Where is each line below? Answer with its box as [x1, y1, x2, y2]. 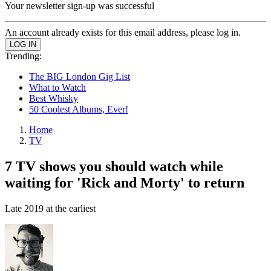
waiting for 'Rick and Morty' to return [5, 174, 244, 191]
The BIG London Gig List [29, 71, 130, 82]
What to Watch [29, 82, 86, 93]
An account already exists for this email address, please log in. [5, 27, 241, 38]
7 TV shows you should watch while [5, 158, 223, 174]
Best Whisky [29, 93, 78, 103]
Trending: [5, 51, 42, 61]
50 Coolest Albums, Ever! [29, 104, 128, 114]
